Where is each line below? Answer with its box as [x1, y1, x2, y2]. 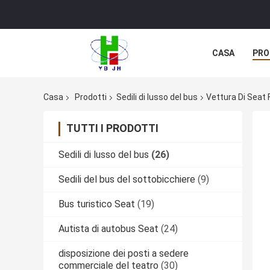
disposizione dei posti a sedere [58, 248, 189, 260]
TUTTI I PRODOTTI [66, 122, 159, 135]
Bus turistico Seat [58, 198, 135, 210]
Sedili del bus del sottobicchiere [58, 174, 195, 186]
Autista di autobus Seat [58, 223, 159, 235]
